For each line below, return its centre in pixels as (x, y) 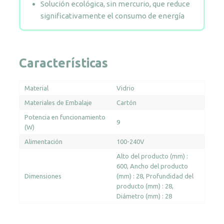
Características (63, 63)
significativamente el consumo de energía (112, 16)
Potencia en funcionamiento (65, 117)
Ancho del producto (159, 166)
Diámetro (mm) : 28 (144, 196)
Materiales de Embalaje (58, 103)
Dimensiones (43, 176)
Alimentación (43, 142)
